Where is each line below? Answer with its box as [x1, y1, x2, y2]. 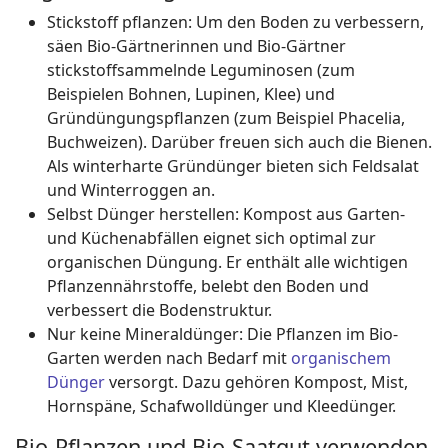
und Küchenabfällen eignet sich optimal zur [47, 227, 376, 249]
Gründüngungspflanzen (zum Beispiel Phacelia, [47, 107, 405, 129]
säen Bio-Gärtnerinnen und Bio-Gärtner [47, 35, 346, 57]
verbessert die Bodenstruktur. [47, 299, 272, 321]
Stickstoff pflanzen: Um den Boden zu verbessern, [47, 11, 424, 33]
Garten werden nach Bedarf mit [47, 347, 291, 369]
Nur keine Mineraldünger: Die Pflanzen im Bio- [47, 323, 398, 345]
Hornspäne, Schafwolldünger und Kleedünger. [47, 395, 396, 417]
